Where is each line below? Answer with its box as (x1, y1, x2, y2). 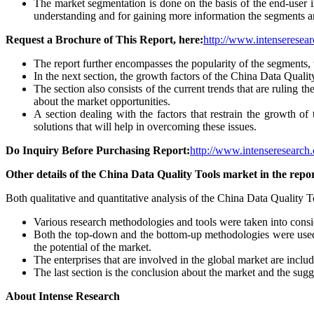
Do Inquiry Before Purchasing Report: (6, 144, 190, 156)
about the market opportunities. (34, 95, 170, 107)
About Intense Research (6, 289, 120, 302)
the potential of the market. (34, 240, 151, 253)
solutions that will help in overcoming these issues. (34, 120, 257, 132)
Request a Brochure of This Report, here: (6, 33, 203, 46)
